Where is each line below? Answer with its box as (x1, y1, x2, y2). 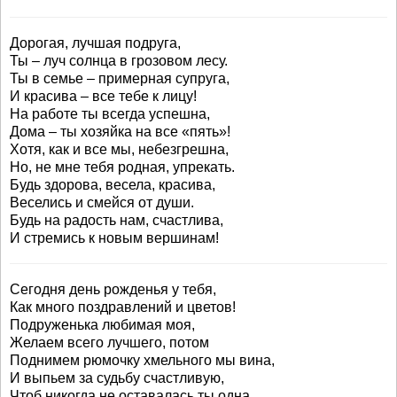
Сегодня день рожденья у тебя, (10, 282, 216, 297)
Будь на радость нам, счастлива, (10, 213, 223, 228)
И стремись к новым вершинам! (10, 230, 219, 245)
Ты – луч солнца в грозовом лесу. (10, 53, 228, 68)
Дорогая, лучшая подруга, (10, 35, 181, 51)
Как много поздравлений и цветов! (10, 300, 236, 315)
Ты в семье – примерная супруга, (10, 71, 230, 86)
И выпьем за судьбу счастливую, (10, 370, 224, 385)
